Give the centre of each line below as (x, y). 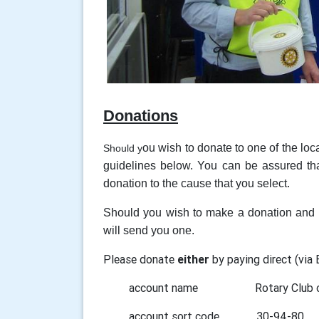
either (193, 259)
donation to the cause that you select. (197, 183)
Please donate (140, 259)
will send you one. (150, 230)
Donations (141, 115)
